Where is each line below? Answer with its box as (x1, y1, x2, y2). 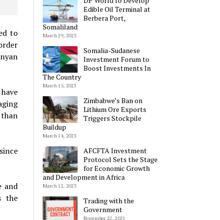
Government (83, 204, 123, 214)
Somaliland (42, 22, 78, 31)
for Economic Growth (83, 163, 150, 173)
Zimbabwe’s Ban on (83, 95, 143, 105)
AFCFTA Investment (83, 145, 147, 155)
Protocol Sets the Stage (83, 154, 158, 164)
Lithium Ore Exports (83, 104, 147, 114)
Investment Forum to (83, 54, 150, 64)
